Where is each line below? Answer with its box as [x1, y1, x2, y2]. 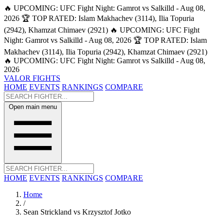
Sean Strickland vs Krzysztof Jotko [23, 208, 131, 216]
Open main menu [9, 103, 57, 110]
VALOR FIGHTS [4, 74, 60, 82]
